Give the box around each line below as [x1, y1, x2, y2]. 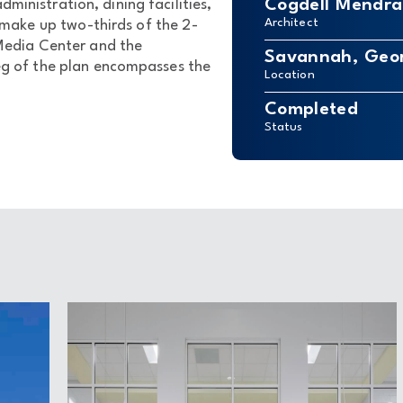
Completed [264, 101, 358, 120]
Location [264, 69, 315, 82]
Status [264, 121, 303, 134]
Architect [264, 17, 318, 30]
